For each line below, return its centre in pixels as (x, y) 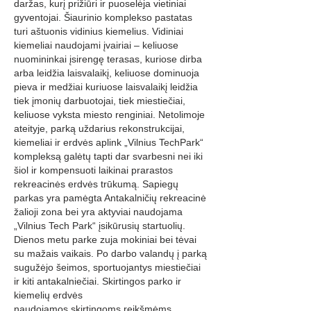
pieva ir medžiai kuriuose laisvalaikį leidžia (106, 87)
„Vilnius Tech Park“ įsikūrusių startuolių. (100, 226)
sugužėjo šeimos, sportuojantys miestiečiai (107, 267)
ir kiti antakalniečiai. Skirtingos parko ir (98, 281)
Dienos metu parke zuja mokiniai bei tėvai (105, 239)
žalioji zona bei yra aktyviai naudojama (98, 212)
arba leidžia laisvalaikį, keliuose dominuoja (107, 73)
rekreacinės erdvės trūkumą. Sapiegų (96, 184)
